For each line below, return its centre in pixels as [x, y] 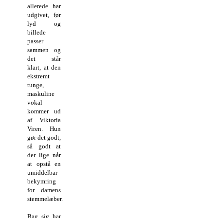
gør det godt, [44, 137]
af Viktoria [44, 120]
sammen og [44, 50]
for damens [44, 190]
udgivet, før [44, 15]
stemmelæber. [45, 199]
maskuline [41, 93]
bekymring [42, 181]
